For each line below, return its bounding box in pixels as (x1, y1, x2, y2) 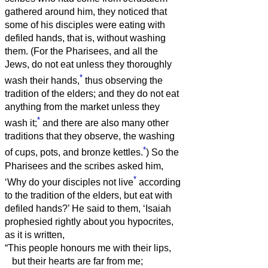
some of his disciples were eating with (5, 19, 165, 30)
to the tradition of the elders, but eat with (5, 190, 172, 201)
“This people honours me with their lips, (5, 243, 171, 254)
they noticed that (98, 6, 167, 17)
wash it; (5, 118, 37, 129)
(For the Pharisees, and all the (31, 45, 158, 56)
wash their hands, (5, 75, 80, 86)
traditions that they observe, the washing (5, 131, 175, 142)
